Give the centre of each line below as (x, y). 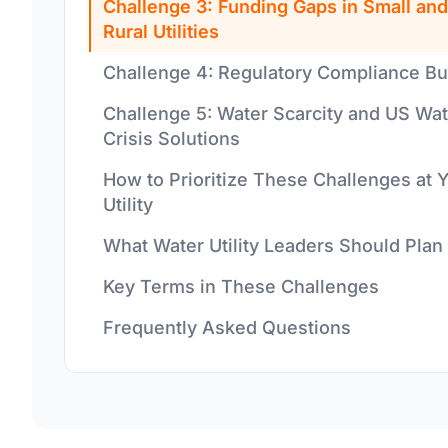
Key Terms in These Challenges (241, 286)
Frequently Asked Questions (227, 327)
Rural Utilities (161, 31)
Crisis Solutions (171, 138)
